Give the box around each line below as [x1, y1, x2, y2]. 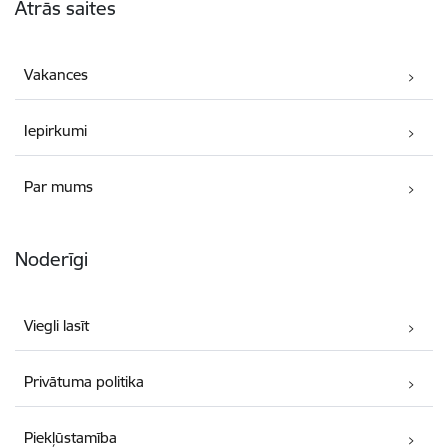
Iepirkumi [24, 121, 88, 141]
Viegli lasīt [24, 316, 90, 336]
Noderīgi [15, 247, 88, 272]
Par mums [24, 177, 94, 197]
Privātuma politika [24, 372, 145, 392]
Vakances [24, 65, 89, 85]
